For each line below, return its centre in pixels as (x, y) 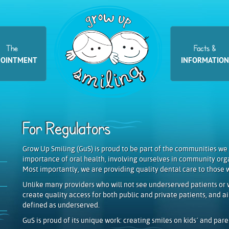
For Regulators (66, 128)
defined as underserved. (61, 205)
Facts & (205, 48)
